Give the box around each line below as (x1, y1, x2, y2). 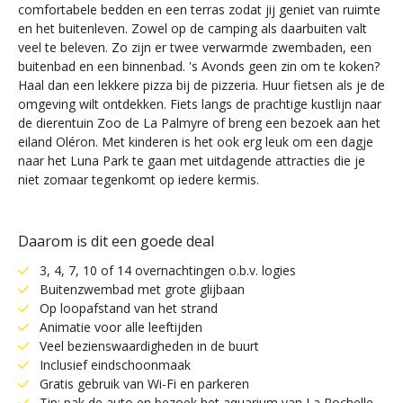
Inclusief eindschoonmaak (40, 356, 191, 373)
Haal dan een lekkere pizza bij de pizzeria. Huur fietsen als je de (18, 76, 385, 94)
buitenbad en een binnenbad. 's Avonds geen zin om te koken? (18, 58, 380, 75)
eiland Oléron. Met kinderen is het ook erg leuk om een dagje (18, 133, 373, 150)
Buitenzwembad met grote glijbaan (40, 281, 245, 298)
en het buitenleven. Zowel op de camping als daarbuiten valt (18, 20, 367, 37)
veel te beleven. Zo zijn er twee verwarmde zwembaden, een (18, 39, 372, 56)
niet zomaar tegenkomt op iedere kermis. (18, 171, 259, 188)
